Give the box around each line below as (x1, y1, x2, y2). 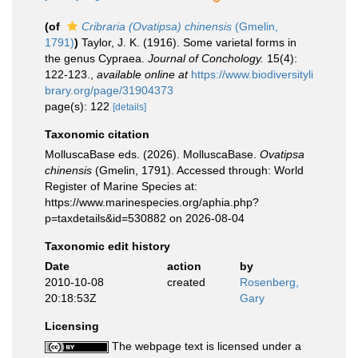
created (166, 276, 205, 288)
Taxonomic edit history (45, 240, 170, 253)
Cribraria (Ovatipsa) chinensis (82, 20, 232, 33)
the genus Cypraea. (45, 52, 148, 65)
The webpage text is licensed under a (109, 340, 301, 352)
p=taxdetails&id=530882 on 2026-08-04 (45, 212, 245, 225)
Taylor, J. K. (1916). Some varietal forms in (82, 36, 296, 49)
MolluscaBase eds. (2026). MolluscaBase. (45, 148, 260, 161)
